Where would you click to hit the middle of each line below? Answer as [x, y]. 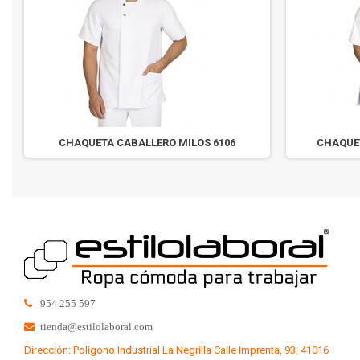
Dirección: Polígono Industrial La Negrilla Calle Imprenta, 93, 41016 [176, 350]
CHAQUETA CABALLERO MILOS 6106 [147, 143]
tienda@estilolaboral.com [96, 327]
